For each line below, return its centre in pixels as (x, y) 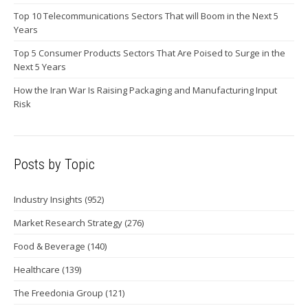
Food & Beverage (51, 246)
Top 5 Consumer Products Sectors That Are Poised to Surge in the (150, 53)
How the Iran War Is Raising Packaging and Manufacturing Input (145, 90)
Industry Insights (49, 199)
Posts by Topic (54, 164)
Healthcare (38, 269)
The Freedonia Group (59, 293)
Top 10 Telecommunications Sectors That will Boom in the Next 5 (146, 15)
